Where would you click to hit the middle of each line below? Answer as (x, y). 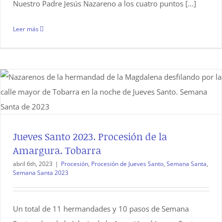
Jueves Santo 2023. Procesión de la (90, 136)
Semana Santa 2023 (41, 173)
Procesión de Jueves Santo (127, 164)
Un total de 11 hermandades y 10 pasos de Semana (101, 209)
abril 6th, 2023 (33, 164)
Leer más (26, 29)
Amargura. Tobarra (57, 150)
